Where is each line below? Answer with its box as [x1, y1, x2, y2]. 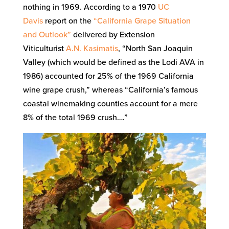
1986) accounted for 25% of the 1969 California [22, 71, 194, 81]
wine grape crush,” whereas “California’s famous [22, 84, 198, 95]
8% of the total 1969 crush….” [22, 112, 128, 123]
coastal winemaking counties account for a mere [22, 98, 198, 109]
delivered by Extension [71, 29, 155, 40]
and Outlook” [22, 29, 71, 40]
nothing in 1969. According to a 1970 [22, 2, 158, 12]
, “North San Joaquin [118, 43, 193, 54]
